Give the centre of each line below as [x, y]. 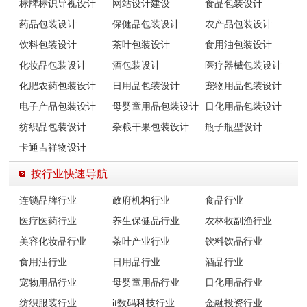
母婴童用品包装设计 [155, 106]
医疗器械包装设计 [244, 65]
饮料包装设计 [48, 44]
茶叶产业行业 [141, 241]
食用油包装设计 [239, 44]
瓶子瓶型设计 [234, 126]
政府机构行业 [141, 200]
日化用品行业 [234, 282]
